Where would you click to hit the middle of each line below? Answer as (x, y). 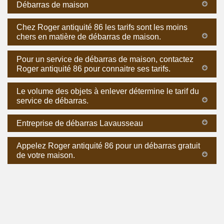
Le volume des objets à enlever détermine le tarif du (108, 91)
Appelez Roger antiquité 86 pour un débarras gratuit (108, 145)
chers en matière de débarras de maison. (89, 36)
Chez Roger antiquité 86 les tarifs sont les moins (102, 27)
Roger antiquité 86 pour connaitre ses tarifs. (93, 68)
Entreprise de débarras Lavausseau (80, 123)
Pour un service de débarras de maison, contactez (105, 59)
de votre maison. (46, 155)
